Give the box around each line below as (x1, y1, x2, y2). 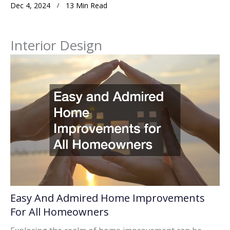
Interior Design (10, 36, 102, 55)
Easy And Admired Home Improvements (10, 191, 205, 205)
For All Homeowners (10, 205, 109, 219)
